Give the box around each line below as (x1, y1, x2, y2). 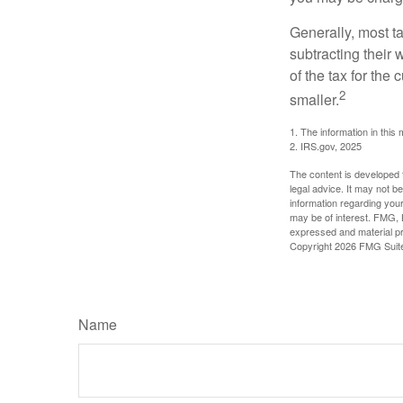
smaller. (290, 88, 339, 110)
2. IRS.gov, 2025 (290, 138, 362, 153)
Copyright (290, 237, 335, 253)
